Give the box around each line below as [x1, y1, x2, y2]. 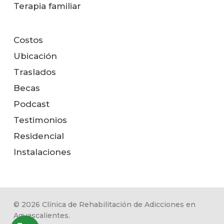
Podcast [13, 99, 49, 109]
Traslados [13, 67, 56, 77]
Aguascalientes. [13, 211, 70, 220]
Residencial [13, 131, 64, 141]
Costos [13, 35, 43, 45]
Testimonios [13, 115, 67, 125]
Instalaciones [13, 147, 71, 157]
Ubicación [13, 51, 57, 61]
